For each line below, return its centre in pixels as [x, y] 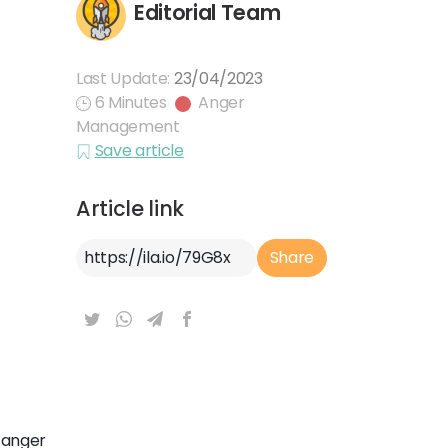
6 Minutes [130, 102]
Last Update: [125, 78]
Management [128, 126]
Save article [139, 150]
